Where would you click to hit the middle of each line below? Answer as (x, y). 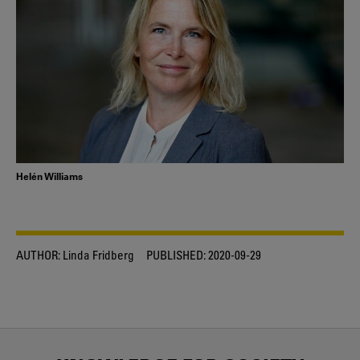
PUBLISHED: (176, 254)
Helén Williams (49, 176)
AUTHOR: (38, 254)
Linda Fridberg (97, 254)
